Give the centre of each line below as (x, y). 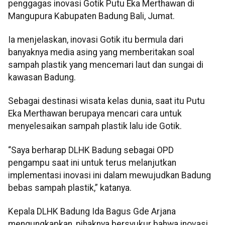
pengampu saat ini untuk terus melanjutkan (92, 162)
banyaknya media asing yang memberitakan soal (101, 52)
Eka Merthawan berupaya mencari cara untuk (95, 114)
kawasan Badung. (42, 77)
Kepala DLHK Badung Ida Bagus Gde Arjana (92, 212)
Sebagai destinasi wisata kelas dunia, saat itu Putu (106, 101)
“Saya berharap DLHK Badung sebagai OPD (91, 150)
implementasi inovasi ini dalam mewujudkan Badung (109, 175)
